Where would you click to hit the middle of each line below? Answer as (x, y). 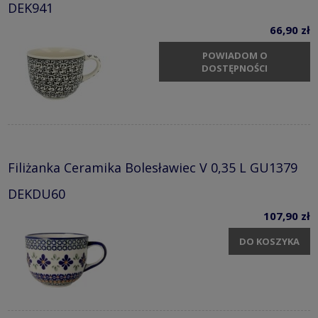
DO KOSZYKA (269, 241)
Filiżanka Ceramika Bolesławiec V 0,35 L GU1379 (153, 168)
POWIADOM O (235, 55)
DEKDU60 (37, 194)
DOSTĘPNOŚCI (235, 68)
